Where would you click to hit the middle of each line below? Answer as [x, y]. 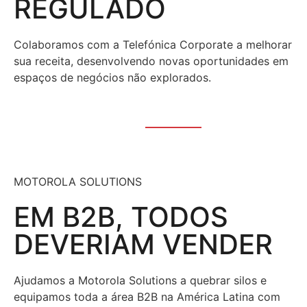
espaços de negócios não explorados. [112, 77]
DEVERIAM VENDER [143, 244]
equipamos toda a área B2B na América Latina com [147, 296]
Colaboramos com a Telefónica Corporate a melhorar [153, 44]
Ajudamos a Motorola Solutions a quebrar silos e [140, 280]
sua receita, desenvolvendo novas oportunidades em [151, 61]
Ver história [69, 115]
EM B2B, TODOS [121, 217]
